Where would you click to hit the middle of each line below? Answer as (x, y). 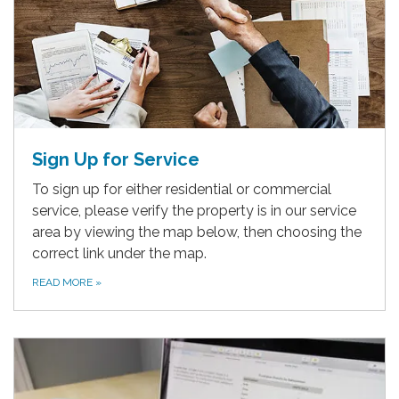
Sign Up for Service (116, 160)
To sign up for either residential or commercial (182, 190)
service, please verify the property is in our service (194, 211)
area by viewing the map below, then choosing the (197, 232)
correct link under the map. (119, 254)
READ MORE (64, 283)
